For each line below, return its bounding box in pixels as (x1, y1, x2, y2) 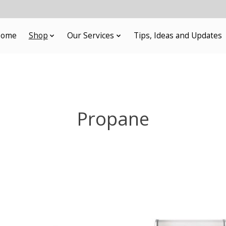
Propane (77, 105, 149, 131)
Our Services (67, 30, 115, 41)
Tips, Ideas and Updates (133, 30, 222, 41)
